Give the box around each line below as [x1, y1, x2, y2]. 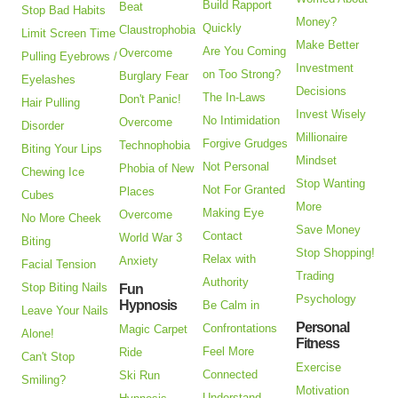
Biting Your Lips [21, 141, 103, 155]
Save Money [296, 222, 362, 236]
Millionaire [296, 130, 348, 144]
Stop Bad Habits [21, 3, 107, 17]
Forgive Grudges [203, 136, 289, 150]
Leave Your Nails [21, 303, 109, 317]
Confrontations [203, 321, 278, 335]
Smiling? [21, 372, 67, 386]
